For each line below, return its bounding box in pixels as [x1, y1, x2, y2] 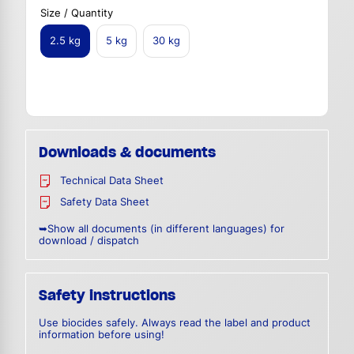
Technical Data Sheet [60, 175, 164, 187]
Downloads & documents [39, 143, 216, 162]
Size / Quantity [40, 6, 113, 19]
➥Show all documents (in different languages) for [39, 223, 284, 235]
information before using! [39, 329, 164, 341]
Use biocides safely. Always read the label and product [39, 317, 311, 330]
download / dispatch [39, 235, 139, 247]
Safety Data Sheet [60, 196, 149, 209]
